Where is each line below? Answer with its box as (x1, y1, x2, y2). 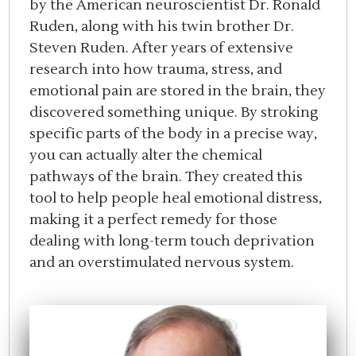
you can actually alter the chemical (29, 146, 263, 165)
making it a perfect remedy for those (29, 211, 278, 230)
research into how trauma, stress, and (29, 60, 283, 79)
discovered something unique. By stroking (29, 103, 319, 122)
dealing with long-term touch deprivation (29, 232, 315, 251)
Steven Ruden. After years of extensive (29, 39, 294, 58)
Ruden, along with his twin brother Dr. (29, 17, 295, 37)
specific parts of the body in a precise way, (29, 125, 318, 144)
